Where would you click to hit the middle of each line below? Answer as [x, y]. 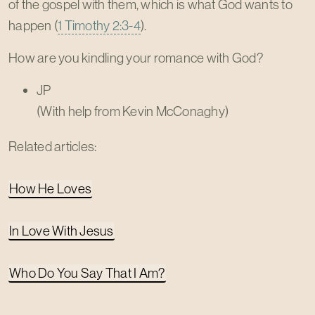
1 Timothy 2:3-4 [99, 25]
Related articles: [53, 146]
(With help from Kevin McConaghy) [133, 111]
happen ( [33, 25]
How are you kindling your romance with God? [136, 58]
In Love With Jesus [62, 231]
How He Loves [50, 188]
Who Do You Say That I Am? [88, 273]
